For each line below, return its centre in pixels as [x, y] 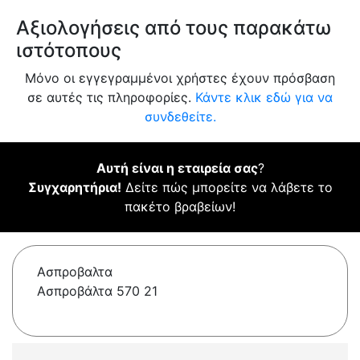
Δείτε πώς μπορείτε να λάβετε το [227, 188]
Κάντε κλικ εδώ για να [264, 98]
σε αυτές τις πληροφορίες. [111, 98]
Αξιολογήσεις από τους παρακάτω [174, 28]
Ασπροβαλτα [75, 272]
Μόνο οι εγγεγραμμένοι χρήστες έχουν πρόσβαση [180, 78]
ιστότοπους [69, 51]
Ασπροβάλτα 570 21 [97, 291]
